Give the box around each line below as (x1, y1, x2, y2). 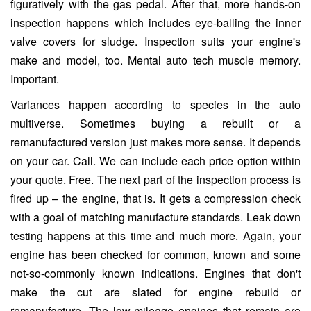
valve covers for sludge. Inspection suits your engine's (10, 33, 301, 50)
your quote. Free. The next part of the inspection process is (10, 171, 301, 188)
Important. (10, 71, 59, 87)
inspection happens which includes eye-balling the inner (10, 15, 301, 31)
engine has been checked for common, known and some (10, 246, 301, 263)
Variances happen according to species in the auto (10, 96, 301, 113)
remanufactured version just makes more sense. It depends (10, 134, 301, 151)
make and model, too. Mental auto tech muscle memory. (10, 52, 301, 69)
